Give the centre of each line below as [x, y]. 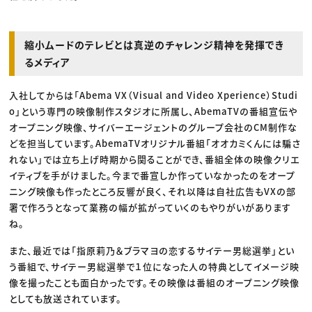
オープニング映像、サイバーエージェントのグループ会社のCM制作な [154, 127]
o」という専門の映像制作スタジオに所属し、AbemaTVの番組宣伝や [154, 111]
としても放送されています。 [66, 299]
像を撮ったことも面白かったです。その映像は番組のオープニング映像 [155, 283]
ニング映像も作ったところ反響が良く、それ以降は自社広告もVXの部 [153, 192]
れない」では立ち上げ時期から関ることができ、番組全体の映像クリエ [155, 159]
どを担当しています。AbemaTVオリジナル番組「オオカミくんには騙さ [155, 143]
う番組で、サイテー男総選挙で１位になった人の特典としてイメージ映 [155, 267]
